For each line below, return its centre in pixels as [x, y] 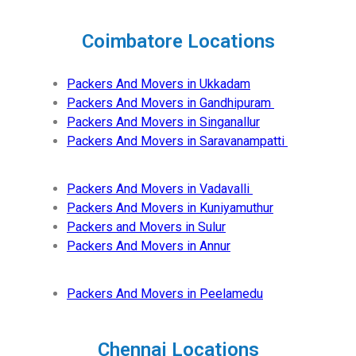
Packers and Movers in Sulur [146, 226]
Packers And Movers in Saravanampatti [177, 141]
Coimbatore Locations [178, 41]
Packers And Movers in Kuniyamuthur [170, 207]
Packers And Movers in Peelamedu [165, 293]
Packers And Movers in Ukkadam [159, 83]
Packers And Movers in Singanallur [163, 122]
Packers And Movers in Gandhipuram [170, 103]
